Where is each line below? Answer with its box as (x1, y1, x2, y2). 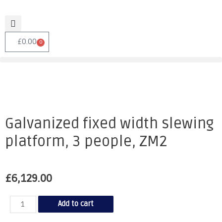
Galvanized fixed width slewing (5, 114, 214, 133)
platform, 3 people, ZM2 (5, 132, 167, 151)
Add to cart (57, 199, 94, 208)
